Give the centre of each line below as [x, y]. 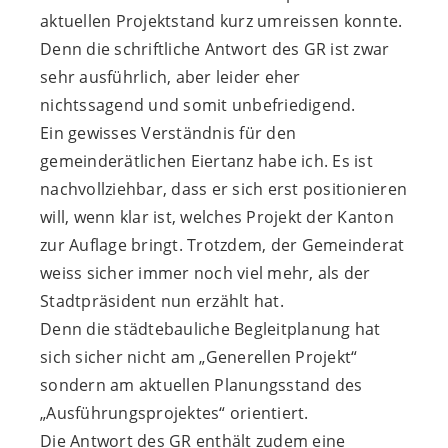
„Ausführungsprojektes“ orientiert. [174, 413]
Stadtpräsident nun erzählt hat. [162, 301]
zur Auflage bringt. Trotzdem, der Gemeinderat [222, 245]
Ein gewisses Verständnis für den [168, 133]
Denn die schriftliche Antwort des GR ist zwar [215, 49]
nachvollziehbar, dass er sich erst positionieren [223, 189]
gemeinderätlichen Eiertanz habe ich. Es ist [206, 161]
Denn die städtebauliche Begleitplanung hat [210, 329]
